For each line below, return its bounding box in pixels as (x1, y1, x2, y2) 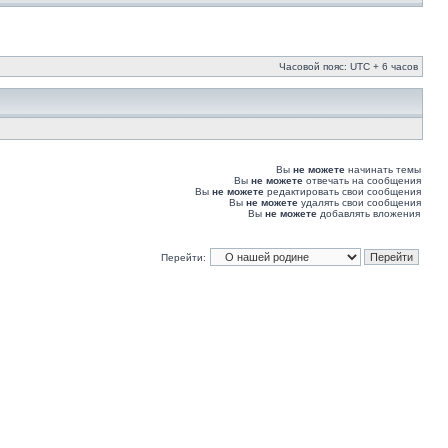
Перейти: (161, 252, 206, 263)
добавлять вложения (317, 208, 420, 219)
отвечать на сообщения (303, 175, 421, 186)
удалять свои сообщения (298, 197, 421, 208)
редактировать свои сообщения (264, 186, 421, 197)
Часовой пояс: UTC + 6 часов (279, 61, 418, 72)
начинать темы (345, 164, 421, 175)
